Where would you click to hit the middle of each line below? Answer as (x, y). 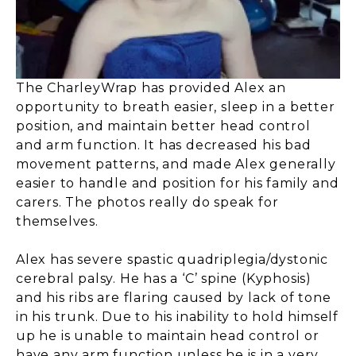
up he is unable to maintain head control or (168, 335)
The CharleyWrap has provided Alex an (151, 87)
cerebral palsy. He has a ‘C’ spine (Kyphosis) (164, 278)
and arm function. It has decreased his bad (164, 145)
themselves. (57, 221)
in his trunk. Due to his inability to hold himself (177, 316)
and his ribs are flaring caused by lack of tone (174, 297)
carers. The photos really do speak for (147, 202)
